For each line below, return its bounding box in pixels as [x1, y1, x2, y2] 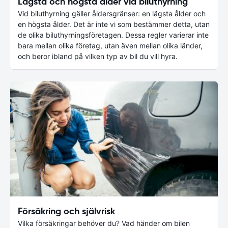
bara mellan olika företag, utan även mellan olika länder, [18, 41, 203, 50]
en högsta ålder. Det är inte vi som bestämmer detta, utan [18, 19, 210, 28]
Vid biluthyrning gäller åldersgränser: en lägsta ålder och [18, 9, 206, 18]
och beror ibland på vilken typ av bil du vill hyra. [18, 51, 178, 61]
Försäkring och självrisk [18, 205, 115, 217]
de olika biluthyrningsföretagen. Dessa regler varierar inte [18, 30, 209, 39]
